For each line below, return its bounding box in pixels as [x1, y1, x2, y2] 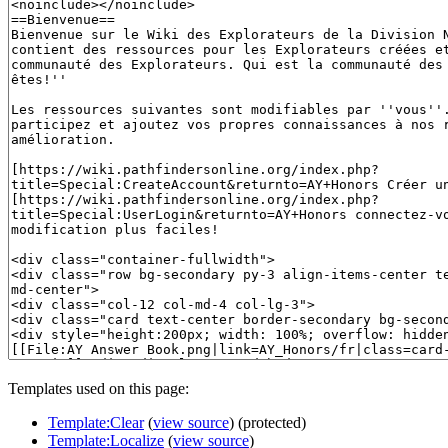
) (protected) [229, 413, 306, 431]
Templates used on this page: [8, 379, 189, 397]
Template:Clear [48, 413, 144, 431]
